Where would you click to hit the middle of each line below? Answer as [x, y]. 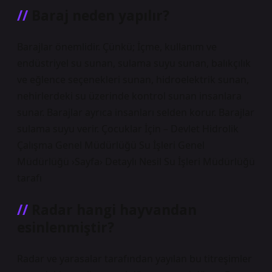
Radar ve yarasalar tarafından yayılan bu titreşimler [134, 259]
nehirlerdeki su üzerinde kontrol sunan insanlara [129, 96]
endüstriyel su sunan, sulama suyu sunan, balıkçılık [134, 63]
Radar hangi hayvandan [114, 210]
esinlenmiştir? [66, 227]
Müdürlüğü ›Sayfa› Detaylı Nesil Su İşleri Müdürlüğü [136, 161]
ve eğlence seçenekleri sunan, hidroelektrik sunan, [133, 80]
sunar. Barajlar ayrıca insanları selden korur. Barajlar [136, 112]
